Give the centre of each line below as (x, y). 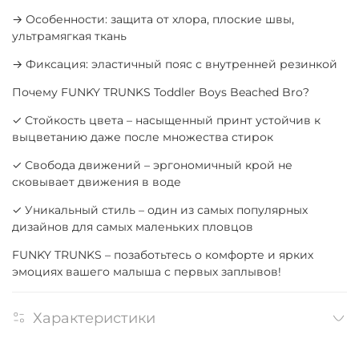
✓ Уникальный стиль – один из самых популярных (160, 210)
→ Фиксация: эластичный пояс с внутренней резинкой (175, 65)
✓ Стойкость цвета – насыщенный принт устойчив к (166, 121)
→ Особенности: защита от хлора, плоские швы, (153, 20)
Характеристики (94, 318)
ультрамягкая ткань (69, 36)
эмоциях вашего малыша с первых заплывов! (147, 272)
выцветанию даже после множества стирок (143, 137)
